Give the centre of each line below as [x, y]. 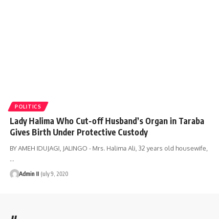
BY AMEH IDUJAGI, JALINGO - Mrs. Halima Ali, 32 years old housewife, [109, 148]
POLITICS [28, 107]
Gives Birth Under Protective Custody [79, 132]
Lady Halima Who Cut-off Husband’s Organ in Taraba [107, 121]
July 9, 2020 [55, 174]
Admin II [29, 174]
